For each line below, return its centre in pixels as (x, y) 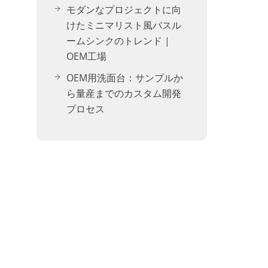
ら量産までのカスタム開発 (124, 93)
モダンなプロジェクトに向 (124, 10)
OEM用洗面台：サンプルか (125, 78)
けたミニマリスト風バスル (124, 25)
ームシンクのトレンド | (118, 41)
